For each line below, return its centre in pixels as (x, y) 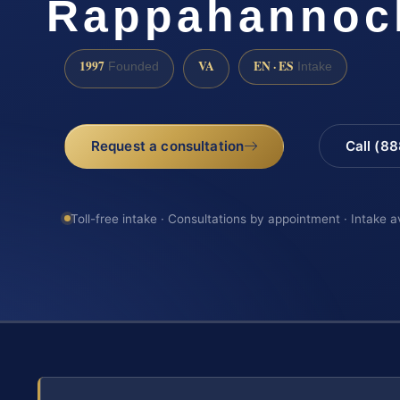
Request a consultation (167, 146)
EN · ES (274, 67)
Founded (132, 67)
